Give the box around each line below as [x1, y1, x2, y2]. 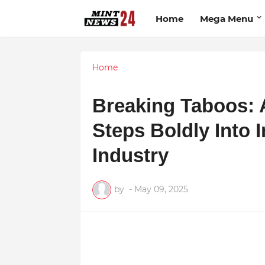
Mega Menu [199, 12, 253, 24]
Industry [92, 144, 169, 166]
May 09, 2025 [134, 184, 188, 195]
